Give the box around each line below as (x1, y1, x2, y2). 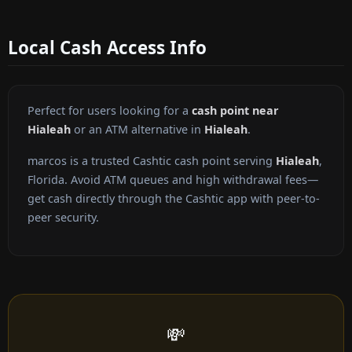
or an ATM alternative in (71, 122, 204, 137)
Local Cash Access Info (8, 35, 207, 60)
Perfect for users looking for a (27, 103, 192, 119)
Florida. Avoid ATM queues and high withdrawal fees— (27, 172, 318, 188)
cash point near (192, 103, 279, 119)
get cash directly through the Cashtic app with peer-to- (27, 191, 320, 207)
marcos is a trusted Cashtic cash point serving (27, 153, 276, 169)
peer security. (27, 210, 99, 225)
